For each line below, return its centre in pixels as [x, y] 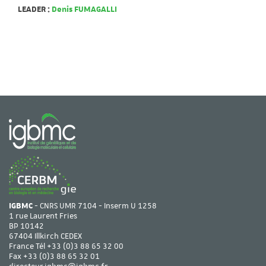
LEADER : [34, 9]
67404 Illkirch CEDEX [45, 236]
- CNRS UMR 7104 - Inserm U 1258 [95, 206]
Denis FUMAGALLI [83, 9]
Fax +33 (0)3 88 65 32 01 [54, 256]
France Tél [28, 246]
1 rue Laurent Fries [43, 216]
